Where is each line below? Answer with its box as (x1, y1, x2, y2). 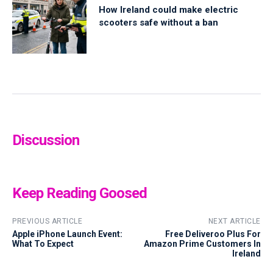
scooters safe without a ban (99, 16, 219, 28)
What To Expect (12, 238, 74, 249)
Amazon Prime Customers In (143, 238, 261, 249)
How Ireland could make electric (99, 4, 239, 15)
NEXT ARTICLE (208, 216, 261, 225)
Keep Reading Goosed (12, 184, 147, 202)
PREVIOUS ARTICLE (12, 216, 82, 225)
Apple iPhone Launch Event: (12, 229, 122, 239)
